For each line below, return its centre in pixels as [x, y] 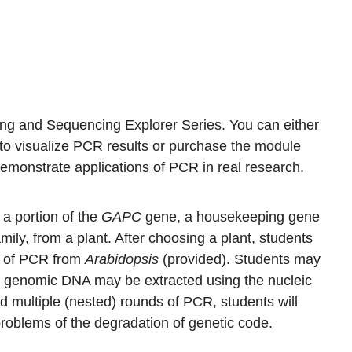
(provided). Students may [242, 260]
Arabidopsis [124, 260]
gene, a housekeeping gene [231, 217]
